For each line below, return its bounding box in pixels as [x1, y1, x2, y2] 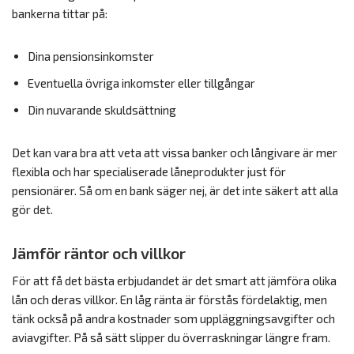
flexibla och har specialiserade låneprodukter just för [12, 164, 286, 179]
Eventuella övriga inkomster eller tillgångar [28, 76, 255, 90]
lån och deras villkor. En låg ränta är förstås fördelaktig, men [12, 292, 327, 307]
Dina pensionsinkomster [28, 49, 154, 63]
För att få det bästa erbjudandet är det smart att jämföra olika [12, 273, 337, 288]
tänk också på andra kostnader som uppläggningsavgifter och [12, 311, 335, 326]
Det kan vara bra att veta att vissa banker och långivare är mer [12, 145, 337, 160]
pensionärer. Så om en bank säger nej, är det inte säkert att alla [12, 183, 338, 198]
